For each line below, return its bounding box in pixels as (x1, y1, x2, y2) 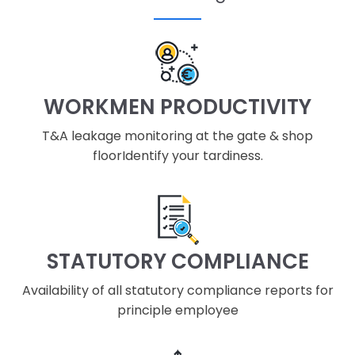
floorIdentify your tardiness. (92, 146, 263, 165)
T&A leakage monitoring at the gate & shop (42, 126, 313, 145)
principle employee (116, 300, 239, 319)
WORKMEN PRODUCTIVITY (44, 92, 311, 121)
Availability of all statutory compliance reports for (21, 281, 334, 300)
